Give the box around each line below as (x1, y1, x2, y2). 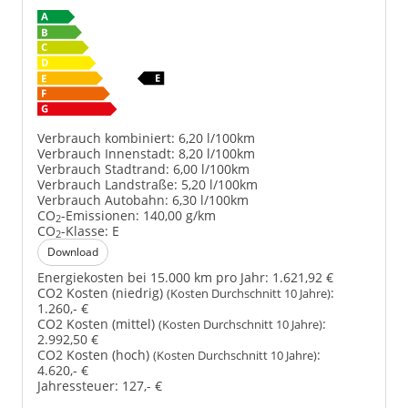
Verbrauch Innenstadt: (37, 144, 175, 162)
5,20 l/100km (181, 175, 258, 193)
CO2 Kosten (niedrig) (37, 283, 167, 301)
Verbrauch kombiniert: (37, 128, 175, 147)
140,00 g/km (143, 206, 216, 224)
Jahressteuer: (37, 376, 118, 394)
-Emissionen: (61, 206, 139, 224)
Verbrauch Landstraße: (37, 175, 178, 193)
